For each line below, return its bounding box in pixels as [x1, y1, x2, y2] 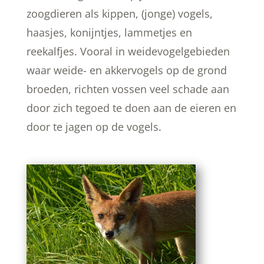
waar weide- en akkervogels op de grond [26, 62, 227, 77]
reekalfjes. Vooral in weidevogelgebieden [26, 44, 230, 58]
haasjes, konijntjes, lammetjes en [26, 25, 192, 39]
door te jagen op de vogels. [26, 119, 164, 134]
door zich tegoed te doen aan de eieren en [26, 100, 236, 115]
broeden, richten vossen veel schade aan [26, 81, 229, 96]
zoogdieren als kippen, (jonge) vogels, [26, 6, 213, 21]
